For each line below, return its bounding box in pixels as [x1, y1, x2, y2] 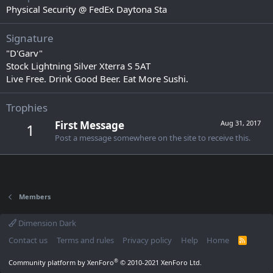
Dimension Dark [16, 218, 76, 229]
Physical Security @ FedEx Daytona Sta [6, 3, 167, 15]
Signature [6, 31, 54, 45]
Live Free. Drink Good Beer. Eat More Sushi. [6, 73, 188, 85]
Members [18, 192, 51, 201]
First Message [55, 118, 124, 133]
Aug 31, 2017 [221, 118, 261, 128]
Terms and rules [56, 235, 114, 246]
